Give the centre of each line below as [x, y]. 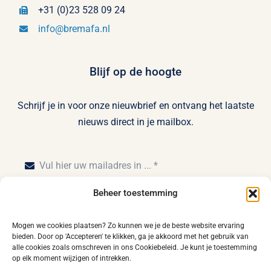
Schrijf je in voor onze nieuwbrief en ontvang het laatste [135, 106]
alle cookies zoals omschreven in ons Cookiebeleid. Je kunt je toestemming [135, 247]
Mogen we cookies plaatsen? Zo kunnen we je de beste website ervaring [128, 226]
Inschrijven [135, 215]
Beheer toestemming [135, 193]
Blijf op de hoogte [135, 72]
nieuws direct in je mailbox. [135, 122]
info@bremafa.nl [74, 29]
